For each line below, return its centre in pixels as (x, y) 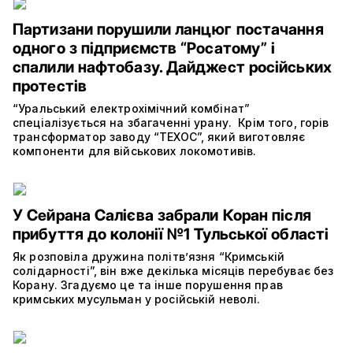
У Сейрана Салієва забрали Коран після (162, 215)
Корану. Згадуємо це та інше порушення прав (148, 284)
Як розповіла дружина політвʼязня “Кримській (149, 256)
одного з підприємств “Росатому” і (144, 48)
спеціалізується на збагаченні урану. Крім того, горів (171, 122)
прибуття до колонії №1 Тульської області (171, 234)
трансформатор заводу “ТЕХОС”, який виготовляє (159, 136)
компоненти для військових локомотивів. (135, 150)
